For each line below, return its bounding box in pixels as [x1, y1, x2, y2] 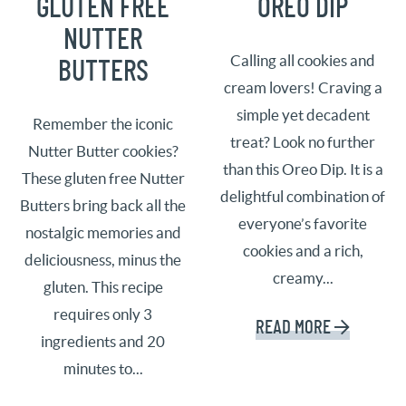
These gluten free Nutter [21, 169, 185, 187]
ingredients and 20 [41, 333, 166, 350]
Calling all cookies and [230, 52, 376, 69]
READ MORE [256, 317, 332, 337]
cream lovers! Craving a [223, 79, 382, 96]
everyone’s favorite [238, 215, 368, 232]
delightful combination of [220, 188, 386, 205]
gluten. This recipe [43, 278, 163, 295]
